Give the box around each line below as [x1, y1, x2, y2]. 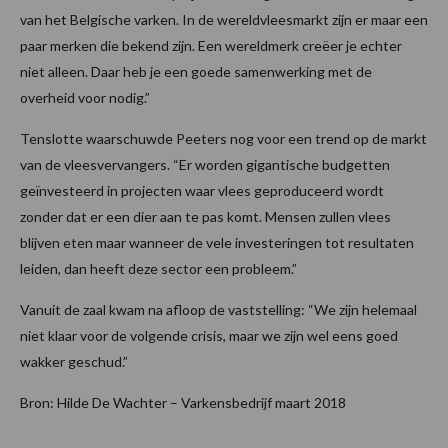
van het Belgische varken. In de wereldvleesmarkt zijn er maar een [20, 11, 428, 29]
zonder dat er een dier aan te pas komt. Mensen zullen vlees [20, 208, 391, 226]
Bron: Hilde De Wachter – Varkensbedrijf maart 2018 [20, 394, 346, 412]
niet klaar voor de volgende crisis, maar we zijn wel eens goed [20, 327, 398, 345]
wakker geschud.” [20, 353, 128, 371]
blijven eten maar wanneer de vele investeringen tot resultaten [20, 234, 414, 252]
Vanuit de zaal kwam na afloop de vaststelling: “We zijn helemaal [20, 301, 417, 319]
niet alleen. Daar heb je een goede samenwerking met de [20, 63, 372, 81]
